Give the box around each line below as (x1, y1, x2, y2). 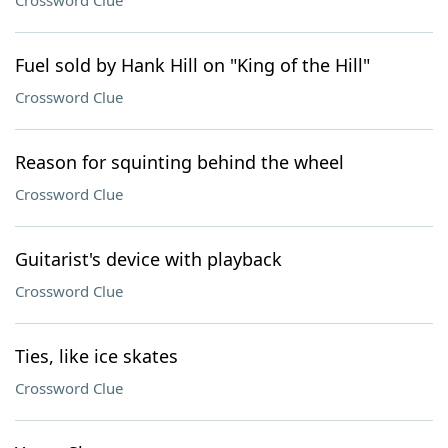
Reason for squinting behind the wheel (15, 150, 344, 174)
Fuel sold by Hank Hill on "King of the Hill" (15, 53, 370, 77)
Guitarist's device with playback (15, 247, 282, 271)
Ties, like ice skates (15, 344, 178, 368)
